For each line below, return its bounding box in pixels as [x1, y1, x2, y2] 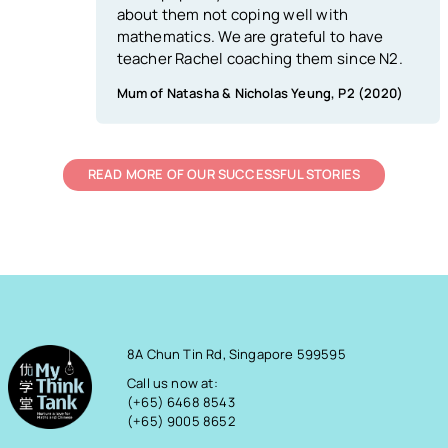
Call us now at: [127, 375, 218, 393]
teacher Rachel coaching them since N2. [116, 47, 403, 69]
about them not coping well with [116, 3, 349, 25]
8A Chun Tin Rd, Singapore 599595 [127, 345, 346, 363]
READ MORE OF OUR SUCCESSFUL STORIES [87, 165, 361, 183]
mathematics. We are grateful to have [116, 25, 384, 47]
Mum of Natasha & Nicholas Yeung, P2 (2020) [116, 84, 404, 102]
